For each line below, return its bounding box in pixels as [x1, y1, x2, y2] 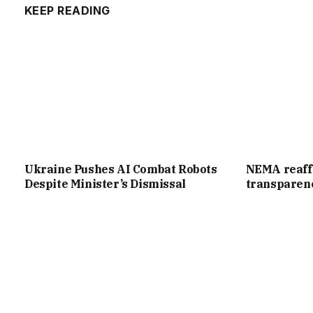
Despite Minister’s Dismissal [24, 176, 186, 191]
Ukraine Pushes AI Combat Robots [24, 161, 217, 176]
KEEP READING [24, 3, 110, 18]
